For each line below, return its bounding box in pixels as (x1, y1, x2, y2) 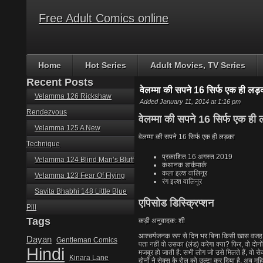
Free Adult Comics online (39, 12, 168, 25)
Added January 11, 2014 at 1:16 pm (140, 98, 241, 105)
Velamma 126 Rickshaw (35, 92, 112, 100)
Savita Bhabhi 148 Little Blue (35, 187, 127, 195)
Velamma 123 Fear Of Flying (35, 171, 125, 180)
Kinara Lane (69, 254, 109, 261)
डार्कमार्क (183, 161, 207, 169)
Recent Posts (26, 76, 93, 88)
